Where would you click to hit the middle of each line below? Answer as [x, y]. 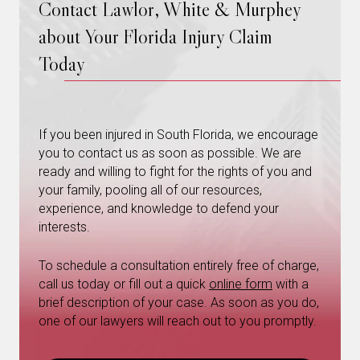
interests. [64, 227]
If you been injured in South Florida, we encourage [178, 135]
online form [241, 284]
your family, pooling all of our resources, [150, 190]
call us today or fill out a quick [124, 284]
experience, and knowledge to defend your [159, 209]
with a [290, 284]
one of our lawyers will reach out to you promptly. [178, 321]
